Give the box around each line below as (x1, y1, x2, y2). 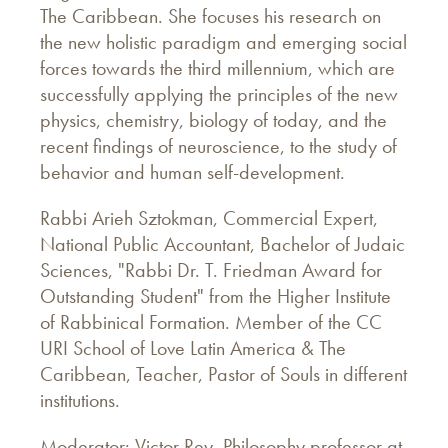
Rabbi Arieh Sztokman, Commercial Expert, (40, 204, 378, 231)
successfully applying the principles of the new (40, 80, 398, 107)
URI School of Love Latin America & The (40, 334, 346, 361)
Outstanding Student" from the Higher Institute (40, 282, 391, 309)
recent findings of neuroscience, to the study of (40, 132, 397, 159)
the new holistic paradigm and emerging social (40, 28, 407, 55)
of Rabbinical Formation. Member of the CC (40, 308, 382, 335)
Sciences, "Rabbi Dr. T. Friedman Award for (40, 256, 382, 283)
